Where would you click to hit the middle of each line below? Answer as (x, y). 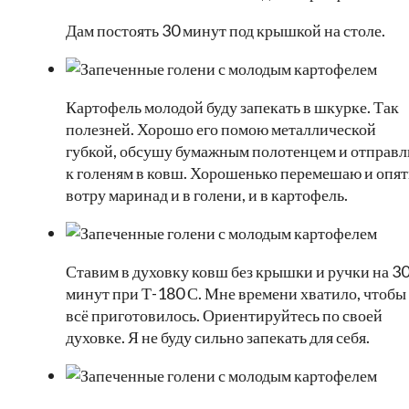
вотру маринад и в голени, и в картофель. (207, 195)
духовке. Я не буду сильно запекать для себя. (218, 337)
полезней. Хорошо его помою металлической (221, 129)
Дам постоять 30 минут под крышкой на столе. (225, 31)
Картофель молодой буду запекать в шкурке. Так (232, 107)
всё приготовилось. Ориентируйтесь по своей (224, 315)
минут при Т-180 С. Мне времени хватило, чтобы (236, 294)
